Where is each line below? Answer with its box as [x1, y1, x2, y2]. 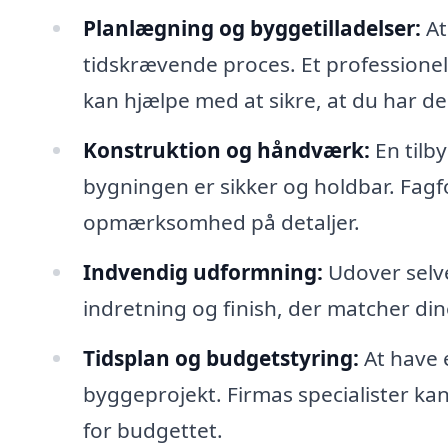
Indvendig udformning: [82, 257, 323, 286]
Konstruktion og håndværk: [82, 135, 370, 164]
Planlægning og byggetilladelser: [82, 13, 421, 42]
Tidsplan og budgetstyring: [82, 343, 359, 372]
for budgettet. [82, 415, 223, 444]
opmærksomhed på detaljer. [82, 207, 360, 236]
